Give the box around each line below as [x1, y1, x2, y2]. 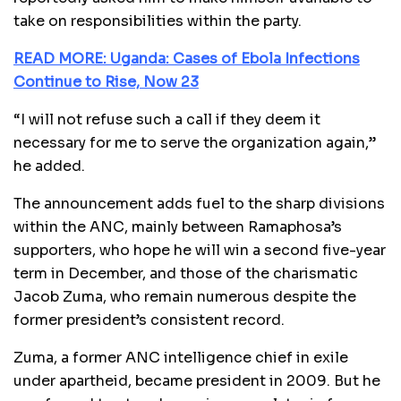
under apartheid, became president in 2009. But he [13, 371, 380, 391]
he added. [13, 157, 85, 176]
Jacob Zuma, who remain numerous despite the [13, 287, 356, 307]
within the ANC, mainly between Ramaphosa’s [13, 218, 342, 237]
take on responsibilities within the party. [13, 12, 302, 31]
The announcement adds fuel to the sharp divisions [13, 194, 385, 214]
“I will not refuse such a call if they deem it [13, 110, 320, 130]
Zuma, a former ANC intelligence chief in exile [13, 348, 348, 368]
